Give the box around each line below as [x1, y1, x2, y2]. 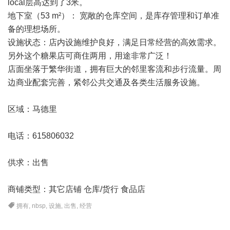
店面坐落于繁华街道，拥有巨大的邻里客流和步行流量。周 [8, 65, 221, 73]
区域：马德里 [8, 105, 57, 113]
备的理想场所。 [8, 25, 65, 33]
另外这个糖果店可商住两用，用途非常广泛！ [8, 51, 172, 60]
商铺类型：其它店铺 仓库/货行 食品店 [8, 185, 145, 194]
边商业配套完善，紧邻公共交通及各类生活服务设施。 [8, 78, 205, 87]
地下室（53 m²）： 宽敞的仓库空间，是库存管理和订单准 [8, 11, 219, 20]
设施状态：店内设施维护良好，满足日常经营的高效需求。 [8, 38, 221, 47]
